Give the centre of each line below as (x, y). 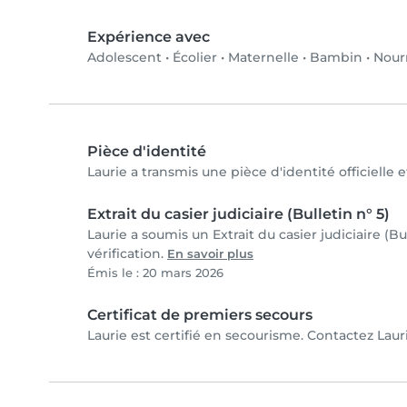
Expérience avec (149, 37)
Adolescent (124, 58)
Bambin (336, 58)
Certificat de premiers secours (200, 315)
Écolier (195, 58)
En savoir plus (210, 254)
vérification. (127, 254)
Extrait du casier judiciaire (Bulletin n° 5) (238, 214)
